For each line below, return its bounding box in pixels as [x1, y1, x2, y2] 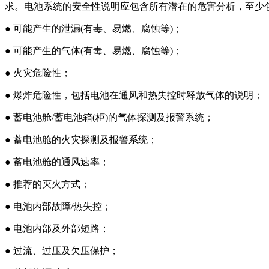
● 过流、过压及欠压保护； [5, 246, 119, 256]
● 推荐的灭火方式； [5, 179, 90, 189]
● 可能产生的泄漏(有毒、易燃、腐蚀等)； [5, 23, 183, 34]
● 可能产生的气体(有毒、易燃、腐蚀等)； [5, 46, 183, 56]
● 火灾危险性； [5, 68, 71, 78]
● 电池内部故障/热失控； [5, 201, 112, 211]
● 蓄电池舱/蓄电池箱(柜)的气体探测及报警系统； [5, 112, 214, 122]
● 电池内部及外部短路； [5, 223, 109, 234]
